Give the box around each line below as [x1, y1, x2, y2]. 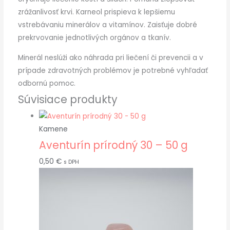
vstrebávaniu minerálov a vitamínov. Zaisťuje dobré [17, 20, 197, 30]
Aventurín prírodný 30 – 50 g [39, 137, 188, 152]
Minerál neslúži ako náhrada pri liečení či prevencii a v [17, 53, 203, 63]
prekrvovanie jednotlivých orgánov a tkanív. [17, 33, 171, 43]
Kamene [39, 124, 68, 134]
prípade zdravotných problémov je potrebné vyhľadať [17, 66, 208, 76]
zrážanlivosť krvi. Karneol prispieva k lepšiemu [17, 7, 175, 17]
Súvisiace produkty [17, 92, 118, 107]
